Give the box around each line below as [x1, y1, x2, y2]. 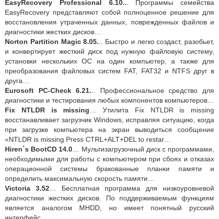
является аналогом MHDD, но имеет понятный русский [5, 204, 214, 212]
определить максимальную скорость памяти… [5, 175, 154, 183]
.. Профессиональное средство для [91, 87, 215, 95]
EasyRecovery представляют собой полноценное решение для [5, 8, 214, 17]
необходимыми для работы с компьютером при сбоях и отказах [5, 155, 214, 163]
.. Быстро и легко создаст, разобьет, [99, 38, 214, 46]
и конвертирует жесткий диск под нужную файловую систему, [5, 47, 214, 56]
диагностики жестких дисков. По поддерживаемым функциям [5, 194, 214, 202]
